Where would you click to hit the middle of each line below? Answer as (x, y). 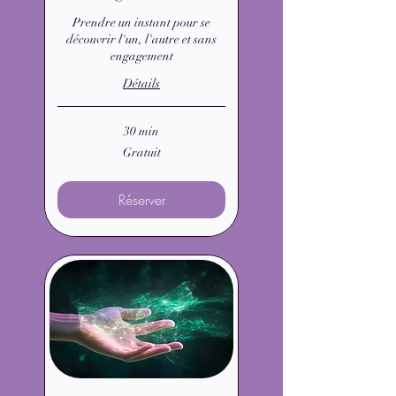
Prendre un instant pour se (141, 23)
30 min (141, 132)
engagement (141, 57)
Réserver (141, 200)
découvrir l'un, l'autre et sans (141, 40)
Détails (141, 84)
